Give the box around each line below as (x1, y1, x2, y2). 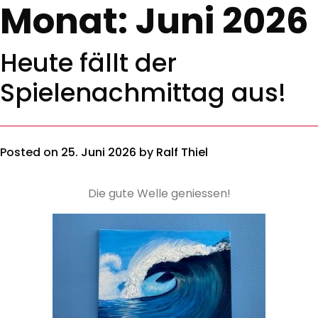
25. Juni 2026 (61, 144, 136, 160)
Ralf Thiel (156, 144, 208, 160)
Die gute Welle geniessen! (87, 185, 231, 202)
